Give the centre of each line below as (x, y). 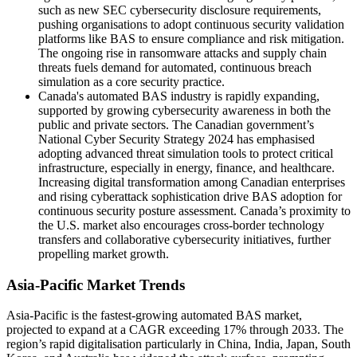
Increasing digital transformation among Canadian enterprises (192, 182)
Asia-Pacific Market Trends (96, 284)
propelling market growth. (104, 253)
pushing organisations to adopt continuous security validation (191, 24)
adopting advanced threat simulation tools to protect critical (186, 153)
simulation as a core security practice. (131, 81)
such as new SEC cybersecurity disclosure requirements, (180, 10)
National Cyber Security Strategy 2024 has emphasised (177, 139)
